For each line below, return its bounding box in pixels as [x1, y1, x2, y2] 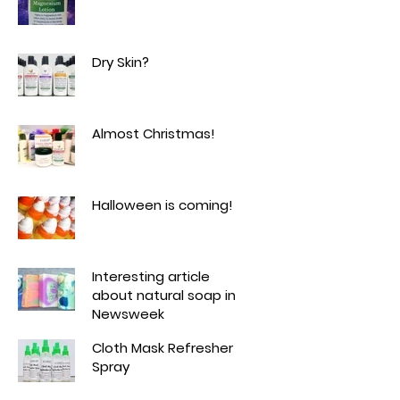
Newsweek [92, 304, 164, 323]
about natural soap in [92, 285, 236, 304]
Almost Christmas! [92, 123, 215, 143]
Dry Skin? [92, 52, 149, 71]
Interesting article [92, 266, 210, 286]
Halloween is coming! [92, 195, 233, 214]
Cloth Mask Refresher [92, 337, 233, 357]
